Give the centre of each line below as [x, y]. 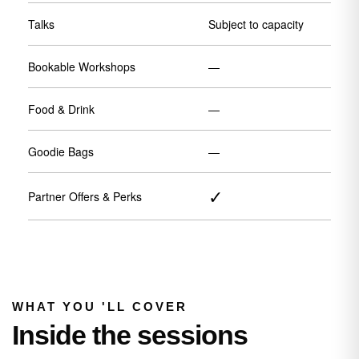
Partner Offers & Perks [85, 197]
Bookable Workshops [82, 67]
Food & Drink [61, 109]
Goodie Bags [61, 152]
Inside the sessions [130, 335]
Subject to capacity [256, 24]
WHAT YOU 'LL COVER [100, 307]
